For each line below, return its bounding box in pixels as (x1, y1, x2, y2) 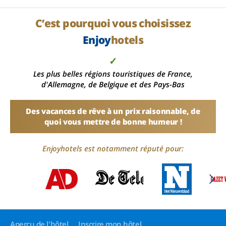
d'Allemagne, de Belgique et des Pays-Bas (41, 79, 185, 89)
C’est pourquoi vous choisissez (35, 16, 191, 30)
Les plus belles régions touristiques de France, (33, 69, 193, 79)
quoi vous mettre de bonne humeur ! (44, 117, 182, 127)
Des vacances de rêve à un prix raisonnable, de (26, 106, 200, 116)
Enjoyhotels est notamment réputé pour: (42, 143, 184, 153)
